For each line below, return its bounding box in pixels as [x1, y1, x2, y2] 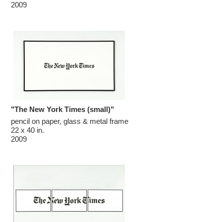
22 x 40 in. [11, 126, 45, 134]
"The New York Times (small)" [11, 105, 114, 113]
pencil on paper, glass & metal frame [11, 117, 129, 125]
